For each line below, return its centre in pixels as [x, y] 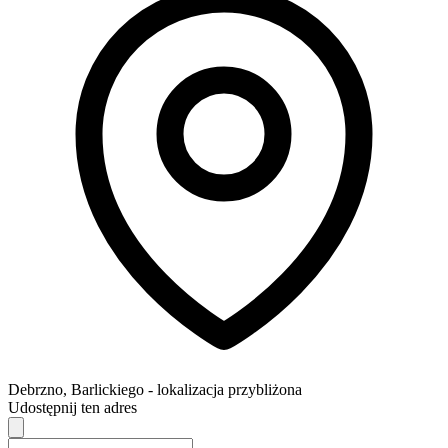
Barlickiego [107, 389]
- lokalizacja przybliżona [225, 389]
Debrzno [35, 389]
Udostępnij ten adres [72, 407]
